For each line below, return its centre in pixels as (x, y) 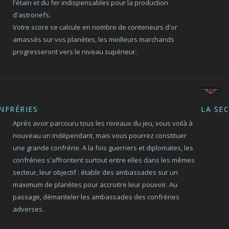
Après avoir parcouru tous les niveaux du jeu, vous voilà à (103, 123)
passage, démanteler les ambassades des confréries (96, 197)
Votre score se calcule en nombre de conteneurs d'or (95, 27)
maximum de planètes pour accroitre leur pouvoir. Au (95, 185)
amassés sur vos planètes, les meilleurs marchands (94, 39)
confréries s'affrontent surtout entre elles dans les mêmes (104, 160)
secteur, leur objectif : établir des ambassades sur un (96, 172)
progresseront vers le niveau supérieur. (75, 52)
